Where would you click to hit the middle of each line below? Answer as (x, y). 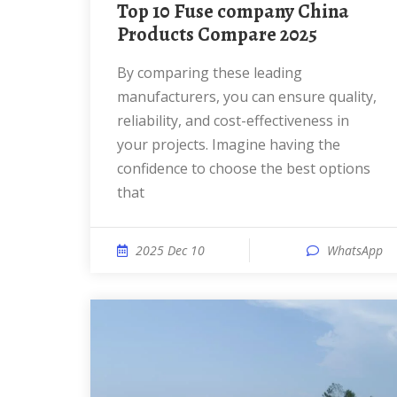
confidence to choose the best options (244, 168)
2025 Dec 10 (170, 250)
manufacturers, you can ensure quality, (247, 97)
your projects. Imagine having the (229, 144)
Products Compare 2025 (217, 35)
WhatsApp (355, 250)
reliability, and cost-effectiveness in (233, 121)
